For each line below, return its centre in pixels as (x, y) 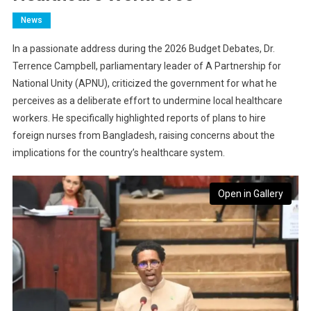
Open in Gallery (251, 194)
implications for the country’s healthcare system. (118, 153)
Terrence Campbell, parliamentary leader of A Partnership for (146, 66)
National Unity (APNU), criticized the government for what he (144, 84)
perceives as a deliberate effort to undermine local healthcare (147, 101)
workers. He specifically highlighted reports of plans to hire (139, 118)
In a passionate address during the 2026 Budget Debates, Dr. (143, 49)
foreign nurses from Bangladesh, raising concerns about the (143, 136)
